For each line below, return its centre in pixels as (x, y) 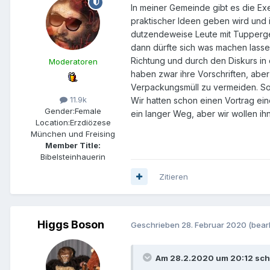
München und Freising (73, 133)
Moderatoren (73, 61)
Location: (52, 122)
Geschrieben (156, 225)
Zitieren (174, 176)
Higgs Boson (71, 224)
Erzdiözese (90, 122)
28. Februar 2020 (214, 225)
